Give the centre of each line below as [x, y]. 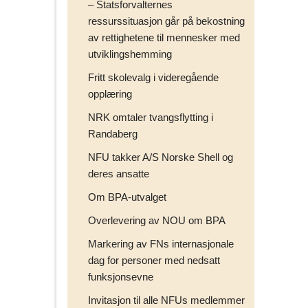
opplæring [110, 93]
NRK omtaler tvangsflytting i [151, 117]
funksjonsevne [121, 276]
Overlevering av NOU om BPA [157, 220]
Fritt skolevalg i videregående [153, 77]
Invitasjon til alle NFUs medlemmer [166, 300]
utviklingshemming [130, 54]
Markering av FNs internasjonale [161, 243]
